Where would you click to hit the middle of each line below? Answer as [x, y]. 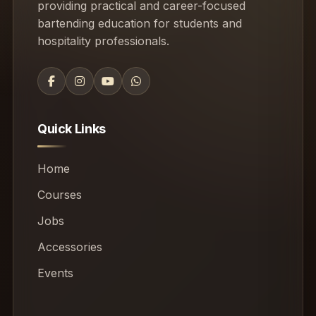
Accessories [69, 247]
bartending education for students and [139, 24]
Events [55, 273]
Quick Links [71, 129]
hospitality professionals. [103, 41]
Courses [59, 195]
